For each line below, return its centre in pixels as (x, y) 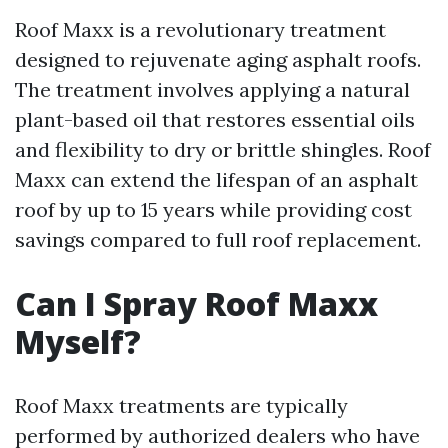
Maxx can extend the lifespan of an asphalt (216, 179)
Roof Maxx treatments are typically (181, 405)
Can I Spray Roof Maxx (196, 303)
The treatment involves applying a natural (212, 89)
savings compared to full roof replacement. (218, 239)
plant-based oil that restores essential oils (215, 119)
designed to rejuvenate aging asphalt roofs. (218, 59)
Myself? (78, 341)
